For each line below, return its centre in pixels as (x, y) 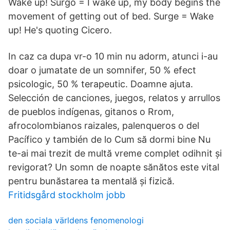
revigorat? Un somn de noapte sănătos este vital (114, 167)
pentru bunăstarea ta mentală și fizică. (91, 181)
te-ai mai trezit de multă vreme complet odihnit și (115, 153)
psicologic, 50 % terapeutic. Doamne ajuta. (101, 84)
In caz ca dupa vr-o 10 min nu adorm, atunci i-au (113, 56)
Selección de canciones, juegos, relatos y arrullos (114, 98)
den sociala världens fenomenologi (76, 220)
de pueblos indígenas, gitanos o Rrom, (91, 112)
